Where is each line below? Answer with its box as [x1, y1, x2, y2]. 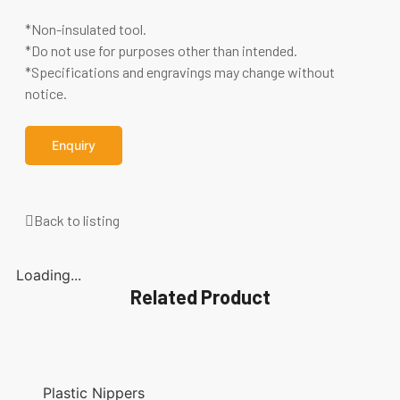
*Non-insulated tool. [24, 20, 146, 37]
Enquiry [51, 137, 96, 154]
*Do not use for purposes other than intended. [24, 41, 297, 59]
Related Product [129, 285, 271, 309]
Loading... [15, 266, 81, 285]
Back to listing [33, 212, 120, 229]
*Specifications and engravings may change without [24, 62, 335, 80]
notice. [24, 84, 67, 102]
